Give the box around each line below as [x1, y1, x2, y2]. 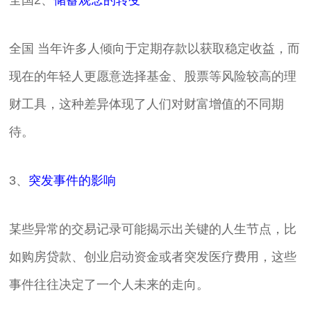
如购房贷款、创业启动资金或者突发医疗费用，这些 [9, 250, 297, 264]
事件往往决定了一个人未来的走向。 [9, 278, 210, 292]
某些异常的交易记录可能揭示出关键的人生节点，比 [9, 222, 297, 236]
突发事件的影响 [28, 174, 117, 187]
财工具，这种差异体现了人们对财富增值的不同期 [9, 97, 285, 111]
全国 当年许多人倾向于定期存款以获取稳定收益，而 [9, 42, 301, 56]
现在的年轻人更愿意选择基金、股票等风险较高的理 [9, 69, 297, 83]
